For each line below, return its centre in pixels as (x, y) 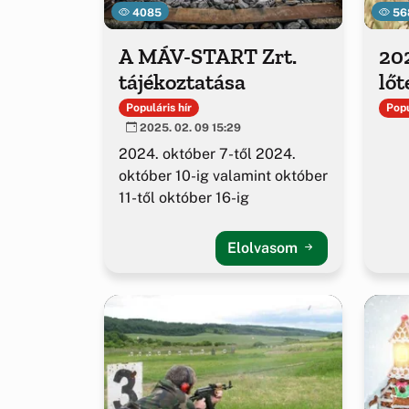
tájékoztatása (182, 82)
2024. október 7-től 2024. (207, 154)
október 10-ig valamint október (223, 176)
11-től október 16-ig (184, 198)
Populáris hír (158, 108)
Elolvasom (264, 248)
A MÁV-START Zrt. (208, 57)
